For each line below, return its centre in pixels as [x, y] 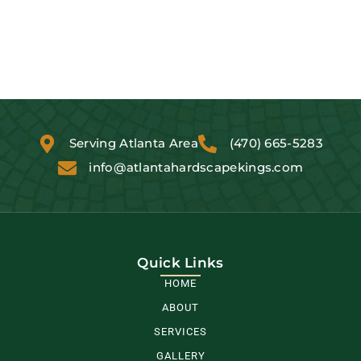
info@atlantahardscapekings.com [196, 168]
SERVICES [180, 332]
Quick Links [180, 263]
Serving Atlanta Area [133, 143]
